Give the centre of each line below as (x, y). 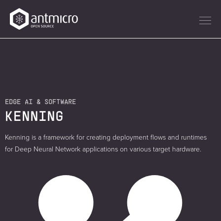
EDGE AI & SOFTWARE (40, 102)
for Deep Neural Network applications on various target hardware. (103, 149)
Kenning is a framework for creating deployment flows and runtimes (106, 138)
